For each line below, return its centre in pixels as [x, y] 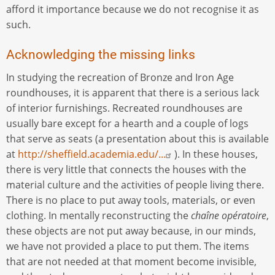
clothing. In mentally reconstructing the [99, 215]
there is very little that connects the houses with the [126, 169]
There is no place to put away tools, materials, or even [131, 200]
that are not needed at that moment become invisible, [131, 261]
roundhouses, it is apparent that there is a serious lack [133, 92]
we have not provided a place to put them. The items [128, 246]
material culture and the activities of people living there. [135, 184]
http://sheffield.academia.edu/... [92, 154]
